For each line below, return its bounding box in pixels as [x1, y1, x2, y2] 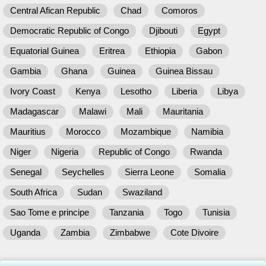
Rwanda [190, 147, 222, 157]
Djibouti [149, 26, 178, 36]
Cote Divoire [170, 227, 218, 237]
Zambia [61, 227, 90, 237]
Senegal [10, 167, 42, 177]
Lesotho [121, 86, 151, 96]
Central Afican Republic [10, 5, 100, 15]
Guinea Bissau [156, 66, 213, 76]
